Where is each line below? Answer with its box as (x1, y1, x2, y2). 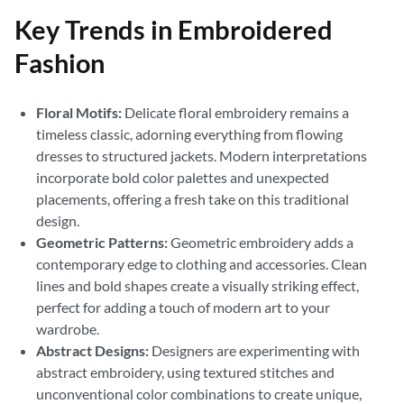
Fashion (14, 48, 105, 78)
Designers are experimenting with (149, 342, 360, 359)
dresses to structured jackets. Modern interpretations (36, 147, 367, 164)
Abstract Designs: (36, 342, 149, 359)
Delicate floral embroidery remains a (122, 104, 349, 121)
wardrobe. (36, 320, 99, 337)
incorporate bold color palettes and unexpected (36, 169, 329, 186)
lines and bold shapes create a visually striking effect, (36, 277, 359, 294)
